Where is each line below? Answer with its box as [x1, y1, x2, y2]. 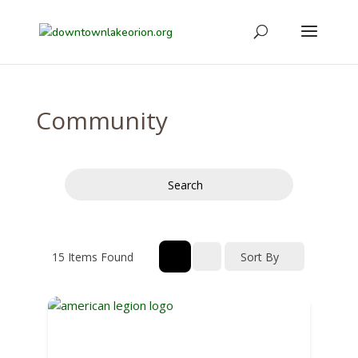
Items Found [64, 249, 133, 265]
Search [167, 177, 203, 193]
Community [35, 104, 168, 137]
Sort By [241, 249, 280, 265]
